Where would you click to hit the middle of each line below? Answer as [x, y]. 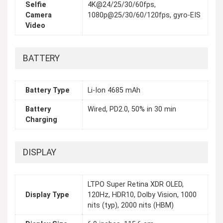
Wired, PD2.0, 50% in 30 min [132, 110]
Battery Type [48, 91]
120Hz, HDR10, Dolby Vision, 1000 [142, 195]
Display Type [47, 195]
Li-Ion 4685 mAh [114, 91]
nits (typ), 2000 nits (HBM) [131, 206]
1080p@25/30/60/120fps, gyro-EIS [144, 15]
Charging [41, 120]
